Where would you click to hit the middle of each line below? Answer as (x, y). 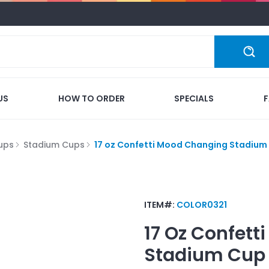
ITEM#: (160, 204)
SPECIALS (194, 98)
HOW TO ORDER (91, 98)
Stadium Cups (54, 144)
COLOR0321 (202, 204)
